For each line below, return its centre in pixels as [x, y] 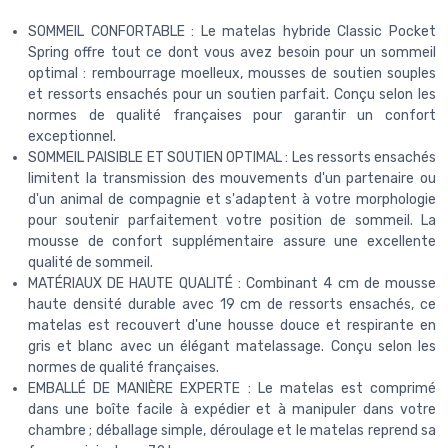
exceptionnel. [72, 136]
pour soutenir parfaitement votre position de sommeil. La [232, 220]
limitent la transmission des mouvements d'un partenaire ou [232, 178]
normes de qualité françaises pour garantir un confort [232, 115]
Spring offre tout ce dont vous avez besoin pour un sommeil [232, 52]
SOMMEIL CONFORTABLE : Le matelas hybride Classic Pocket [232, 31]
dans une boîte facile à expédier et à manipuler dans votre [232, 409]
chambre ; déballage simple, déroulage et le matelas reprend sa [232, 430]
